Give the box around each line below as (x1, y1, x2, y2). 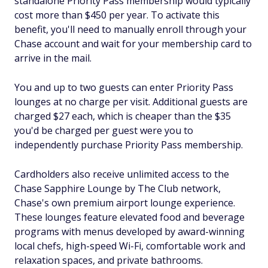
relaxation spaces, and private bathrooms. (14, 254, 203, 267)
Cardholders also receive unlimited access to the (14, 167, 229, 181)
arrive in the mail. (14, 51, 92, 65)
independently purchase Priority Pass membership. (14, 138, 243, 151)
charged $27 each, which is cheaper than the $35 (14, 109, 231, 123)
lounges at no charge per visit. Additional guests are (14, 95, 248, 108)
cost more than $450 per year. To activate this (14, 8, 220, 22)
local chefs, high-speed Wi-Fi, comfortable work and (14, 239, 245, 252)
